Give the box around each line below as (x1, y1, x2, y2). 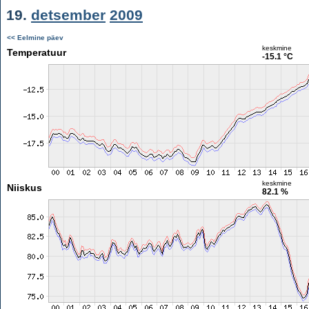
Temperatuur (6, 47, 66, 58)
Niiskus (6, 182, 42, 193)
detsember (31, 7, 106, 23)
